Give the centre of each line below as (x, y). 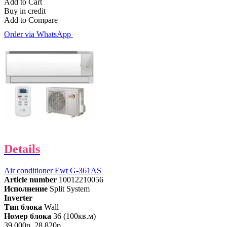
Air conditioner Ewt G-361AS (53, 170)
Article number (30, 179)
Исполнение (26, 188)
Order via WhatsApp (39, 34)
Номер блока (28, 216)
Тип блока (23, 207)
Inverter (18, 198)
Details (22, 149)
